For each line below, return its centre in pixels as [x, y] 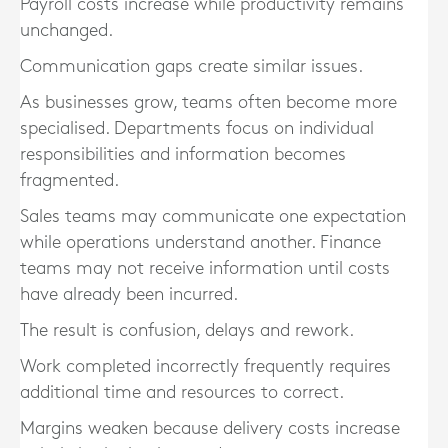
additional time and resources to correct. [182, 392]
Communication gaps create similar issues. [191, 66]
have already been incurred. [129, 294]
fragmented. [69, 180]
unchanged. [66, 30]
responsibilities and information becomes [183, 154]
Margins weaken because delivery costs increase [210, 428]
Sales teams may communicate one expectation [213, 216]
